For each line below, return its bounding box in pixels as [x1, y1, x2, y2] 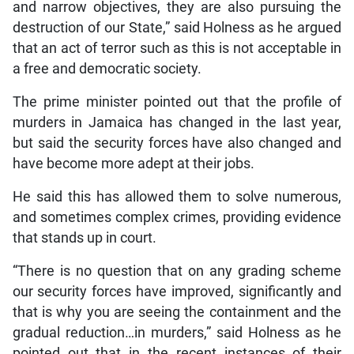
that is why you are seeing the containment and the [12, 304, 342, 321]
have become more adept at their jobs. [12, 156, 254, 172]
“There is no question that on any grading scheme [12, 263, 342, 280]
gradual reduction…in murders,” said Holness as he [12, 325, 342, 341]
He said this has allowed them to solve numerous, [12, 189, 342, 205]
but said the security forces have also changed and [12, 135, 342, 152]
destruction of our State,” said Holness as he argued [12, 20, 342, 36]
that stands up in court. [12, 230, 156, 247]
